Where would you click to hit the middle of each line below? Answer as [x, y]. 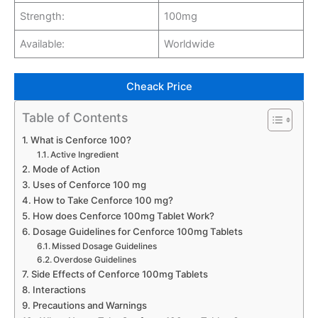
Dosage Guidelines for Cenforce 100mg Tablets [137, 232]
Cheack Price [159, 87]
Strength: [43, 16]
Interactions [59, 290]
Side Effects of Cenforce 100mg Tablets [119, 274]
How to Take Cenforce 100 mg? [103, 201]
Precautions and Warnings [89, 306]
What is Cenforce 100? [81, 140]
